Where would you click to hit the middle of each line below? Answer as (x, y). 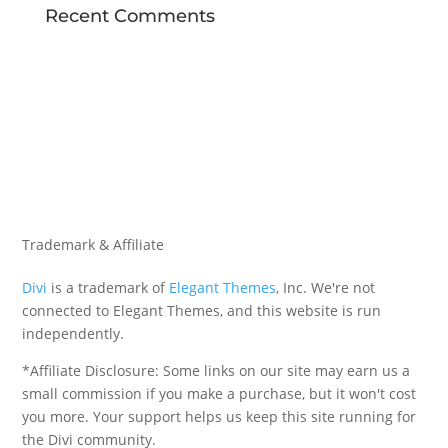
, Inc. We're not (326, 287)
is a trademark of (108, 287)
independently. (73, 333)
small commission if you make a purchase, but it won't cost (219, 393)
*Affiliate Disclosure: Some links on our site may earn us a (216, 370)
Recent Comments (129, 16)
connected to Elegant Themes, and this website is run (202, 310)
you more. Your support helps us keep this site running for (219, 416)
